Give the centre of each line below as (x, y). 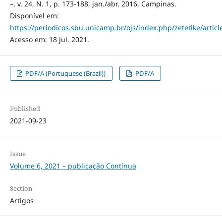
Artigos (22, 201)
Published (25, 109)
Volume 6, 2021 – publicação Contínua (73, 166)
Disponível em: (34, 16)
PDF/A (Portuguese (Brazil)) (65, 74)
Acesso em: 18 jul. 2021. (49, 40)
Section (21, 189)
